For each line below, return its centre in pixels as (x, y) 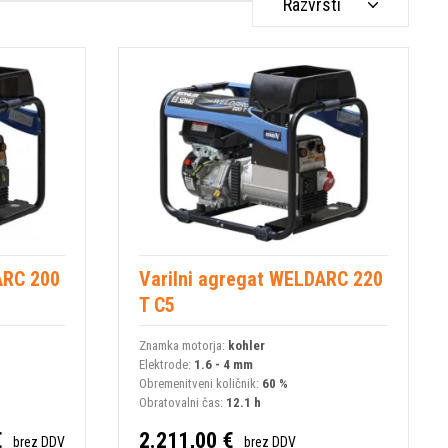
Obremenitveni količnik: (201, 383)
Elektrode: (167, 364)
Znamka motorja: (184, 345)
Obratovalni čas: (183, 402)
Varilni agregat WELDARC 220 (261, 278)
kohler (247, 345)
